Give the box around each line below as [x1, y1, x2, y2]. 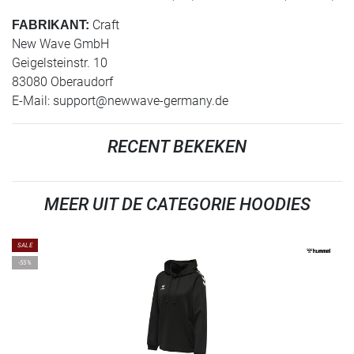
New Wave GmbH [12, 36, 109, 51]
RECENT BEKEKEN [107, 137, 247, 156]
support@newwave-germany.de [53, 93, 228, 108]
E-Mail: [12, 93, 53, 108]
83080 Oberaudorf [12, 74, 113, 89]
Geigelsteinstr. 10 [12, 55, 107, 70]
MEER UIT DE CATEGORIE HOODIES [43, 194, 311, 214]
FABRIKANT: [12, 18, 89, 32]
